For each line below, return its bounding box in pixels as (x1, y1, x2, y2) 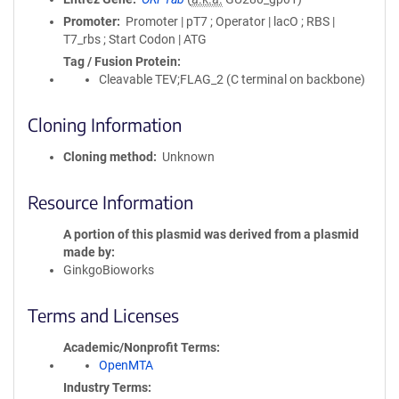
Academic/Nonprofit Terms (63, 340, 216, 354)
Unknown (161, 150, 215, 164)
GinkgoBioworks (63, 263, 154, 277)
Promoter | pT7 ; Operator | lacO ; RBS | (125, 14, 335, 28)
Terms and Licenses (28, 304, 179, 326)
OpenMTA (99, 358, 153, 372)
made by (63, 245, 111, 259)
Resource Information (28, 191, 193, 213)
